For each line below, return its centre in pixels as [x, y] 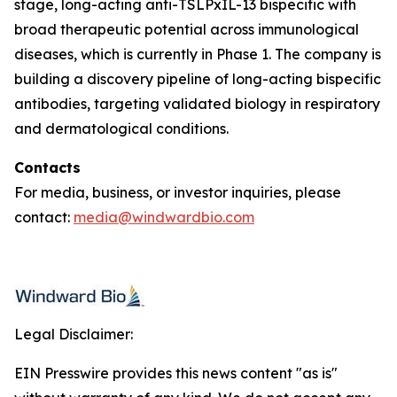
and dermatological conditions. [121, 128]
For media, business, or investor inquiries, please [178, 192]
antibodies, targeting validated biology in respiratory [197, 104]
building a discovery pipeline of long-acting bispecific [198, 79]
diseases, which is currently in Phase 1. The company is [198, 54]
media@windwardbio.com [164, 217]
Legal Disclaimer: [74, 334]
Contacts [47, 167]
